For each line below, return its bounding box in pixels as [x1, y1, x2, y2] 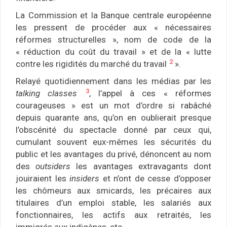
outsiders [35, 161, 71, 172]
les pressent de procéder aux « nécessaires [16, 22, 211, 33]
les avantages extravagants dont [70, 161, 212, 172]
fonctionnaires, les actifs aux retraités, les [16, 210, 211, 220]
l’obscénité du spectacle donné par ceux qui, [16, 125, 211, 135]
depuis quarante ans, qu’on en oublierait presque [16, 112, 211, 123]
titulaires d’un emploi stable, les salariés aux [16, 198, 211, 208]
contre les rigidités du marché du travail [16, 59, 169, 69]
